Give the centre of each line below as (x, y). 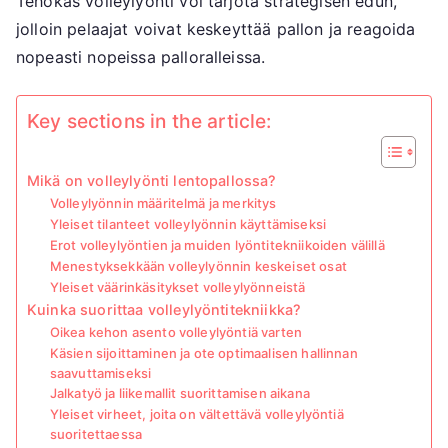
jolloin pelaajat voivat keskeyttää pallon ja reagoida (216, 29)
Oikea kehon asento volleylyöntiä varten (176, 332)
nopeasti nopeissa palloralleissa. (141, 57)
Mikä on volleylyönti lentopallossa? (152, 181)
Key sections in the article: (149, 121)
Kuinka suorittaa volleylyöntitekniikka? (164, 310)
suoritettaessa (96, 434)
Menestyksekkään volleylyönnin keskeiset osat (198, 266)
